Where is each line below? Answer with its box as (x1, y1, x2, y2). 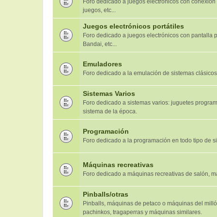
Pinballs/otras (83, 190, 128, 198)
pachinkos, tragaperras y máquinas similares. (83, 209, 202, 216)
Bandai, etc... (83, 41, 117, 47)
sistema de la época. (83, 108, 137, 115)
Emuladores (83, 60, 122, 68)
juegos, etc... (83, 7, 116, 14)
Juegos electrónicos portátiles (83, 22, 184, 30)
